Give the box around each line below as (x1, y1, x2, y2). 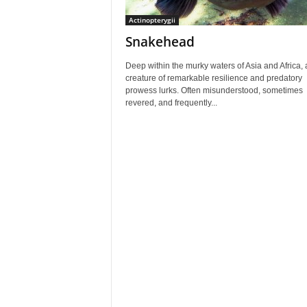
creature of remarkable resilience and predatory (125, 73, 302, 83)
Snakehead (125, 33, 195, 51)
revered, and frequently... (125, 98, 217, 108)
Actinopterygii (128, 15, 175, 25)
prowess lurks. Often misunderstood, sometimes (125, 86, 303, 95)
